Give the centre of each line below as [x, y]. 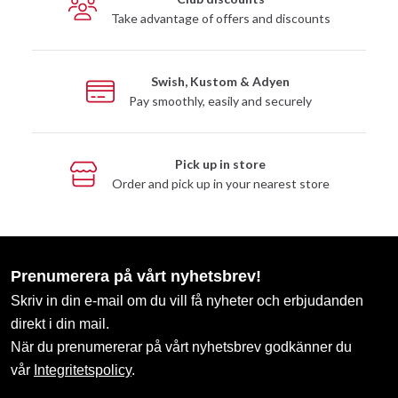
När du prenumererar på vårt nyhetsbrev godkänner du [181, 346]
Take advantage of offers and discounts [220, 18]
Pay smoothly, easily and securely [220, 100]
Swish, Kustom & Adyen [220, 81]
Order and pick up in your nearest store [220, 183]
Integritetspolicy [83, 370]
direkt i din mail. [60, 323]
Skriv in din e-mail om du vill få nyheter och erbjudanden [187, 300]
